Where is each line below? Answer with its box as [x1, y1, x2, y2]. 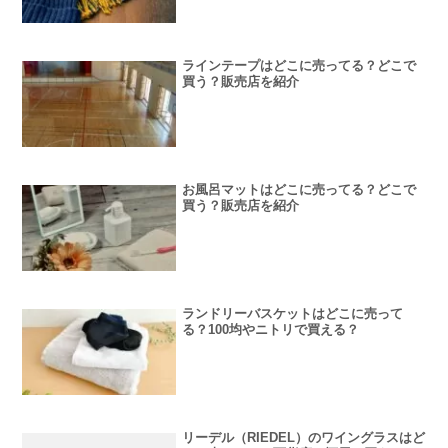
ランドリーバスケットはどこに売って [182, 305, 404, 321]
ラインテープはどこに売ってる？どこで [182, 57, 417, 73]
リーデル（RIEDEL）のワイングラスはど [182, 430, 426, 446]
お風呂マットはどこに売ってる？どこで [182, 181, 417, 197]
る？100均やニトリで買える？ [182, 321, 360, 337]
